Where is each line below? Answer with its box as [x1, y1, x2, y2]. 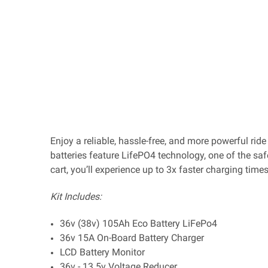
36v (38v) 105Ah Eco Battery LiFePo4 [60, 218, 218, 230]
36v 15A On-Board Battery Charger [60, 232, 205, 244]
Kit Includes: [50, 191, 102, 203]
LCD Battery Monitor [60, 246, 145, 258]
